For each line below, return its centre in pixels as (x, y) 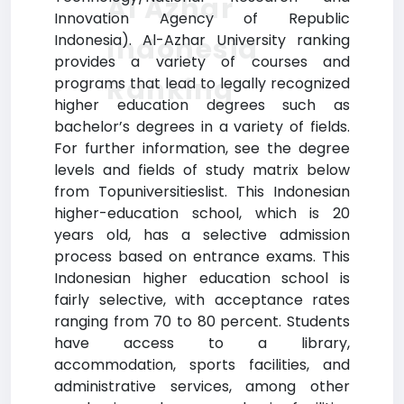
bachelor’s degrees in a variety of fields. (202, 127)
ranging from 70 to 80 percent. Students (202, 321)
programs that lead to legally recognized (202, 83)
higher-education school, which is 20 (202, 213)
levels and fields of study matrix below (202, 170)
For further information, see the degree (202, 148)
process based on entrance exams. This (202, 257)
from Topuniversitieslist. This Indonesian (202, 192)
